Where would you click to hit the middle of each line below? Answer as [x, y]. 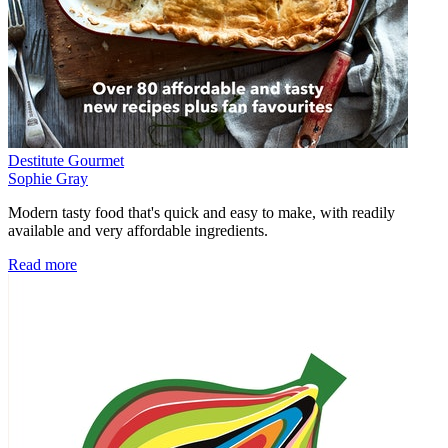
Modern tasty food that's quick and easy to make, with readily [201, 213]
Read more [42, 265]
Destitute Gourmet [66, 161]
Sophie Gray [48, 179]
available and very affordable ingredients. [138, 231]
